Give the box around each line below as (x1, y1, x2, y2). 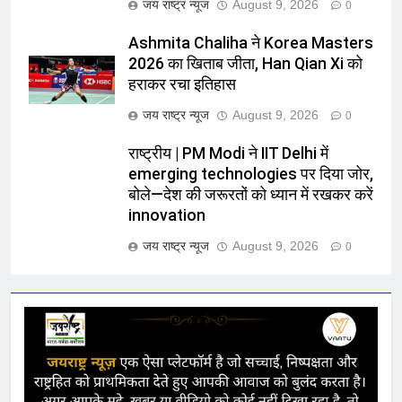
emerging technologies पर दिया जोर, (128, 165, 373, 184)
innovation (128, 206, 205, 225)
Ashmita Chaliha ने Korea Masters (128, 34, 373, 53)
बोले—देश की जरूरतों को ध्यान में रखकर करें (128, 186, 373, 205)
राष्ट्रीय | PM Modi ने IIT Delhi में (128, 144, 328, 163)
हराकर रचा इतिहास (128, 75, 236, 94)
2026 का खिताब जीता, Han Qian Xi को (128, 55, 363, 74)
